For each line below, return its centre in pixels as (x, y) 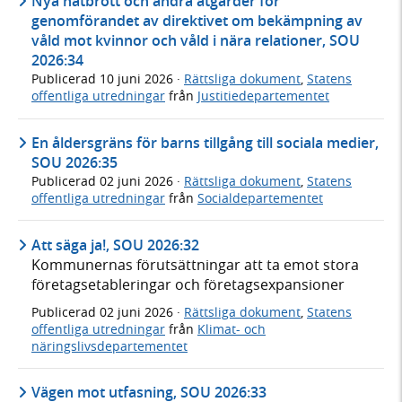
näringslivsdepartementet (109, 345)
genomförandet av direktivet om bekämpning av (197, 21)
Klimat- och (232, 328)
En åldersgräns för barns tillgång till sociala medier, (205, 142)
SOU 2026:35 (74, 162)
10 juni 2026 (138, 79)
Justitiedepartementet (263, 96)
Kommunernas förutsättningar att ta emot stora (195, 264)
